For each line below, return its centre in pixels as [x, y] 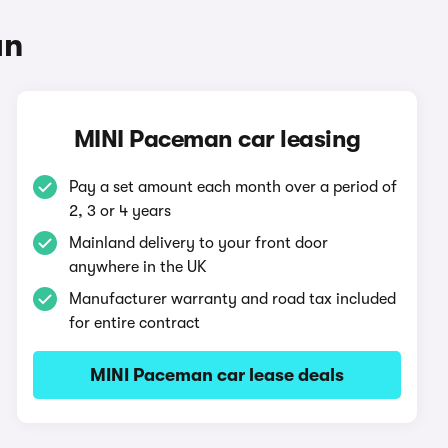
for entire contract [135, 323]
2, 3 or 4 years [120, 211]
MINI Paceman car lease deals [217, 375]
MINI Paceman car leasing [217, 139]
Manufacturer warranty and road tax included [233, 299]
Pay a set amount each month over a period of [233, 187]
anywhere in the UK [138, 267]
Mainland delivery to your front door [199, 243]
